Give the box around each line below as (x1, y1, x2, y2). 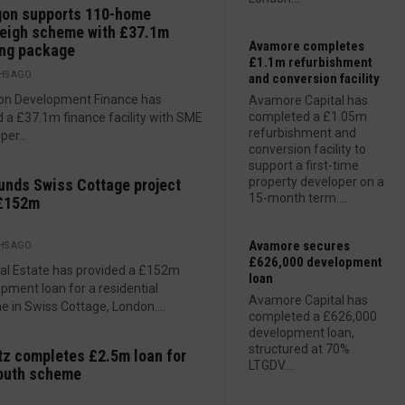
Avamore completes (249, 38, 364, 54)
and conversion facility (249, 71, 380, 87)
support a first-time (249, 158, 359, 173)
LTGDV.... (249, 358, 295, 372)
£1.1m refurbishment (249, 54, 372, 71)
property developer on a (249, 174, 384, 189)
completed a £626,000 (249, 309, 377, 324)
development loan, (249, 325, 354, 340)
